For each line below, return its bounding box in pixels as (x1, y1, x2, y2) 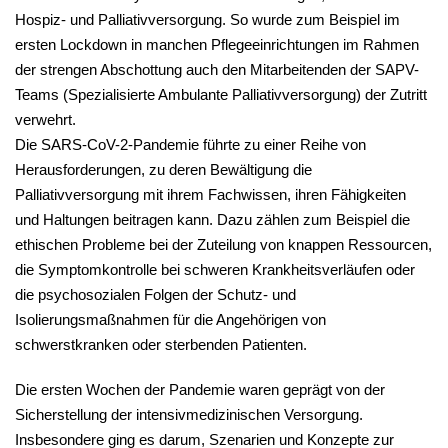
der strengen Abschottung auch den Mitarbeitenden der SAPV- (15, 61, 419, 79)
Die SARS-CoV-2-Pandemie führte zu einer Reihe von (15, 136, 366, 154)
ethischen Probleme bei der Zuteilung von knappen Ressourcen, (15, 236, 432, 254)
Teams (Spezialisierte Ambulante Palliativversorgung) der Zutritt (15, 86, 427, 104)
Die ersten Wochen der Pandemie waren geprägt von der (15, 381, 385, 399)
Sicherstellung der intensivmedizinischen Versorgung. (15, 406, 363, 424)
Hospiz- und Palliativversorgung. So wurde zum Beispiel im (15, 11, 400, 29)
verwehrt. (15, 111, 84, 129)
